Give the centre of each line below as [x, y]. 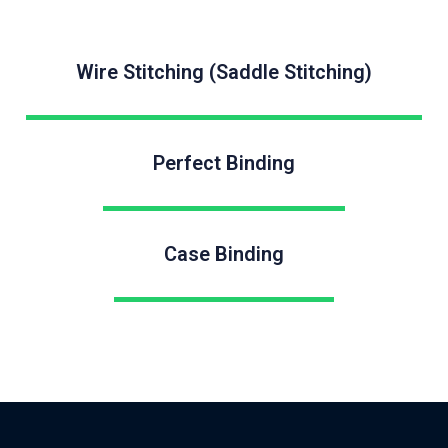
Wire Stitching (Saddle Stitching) [224, 72]
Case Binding [224, 254]
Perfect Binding [224, 163]
